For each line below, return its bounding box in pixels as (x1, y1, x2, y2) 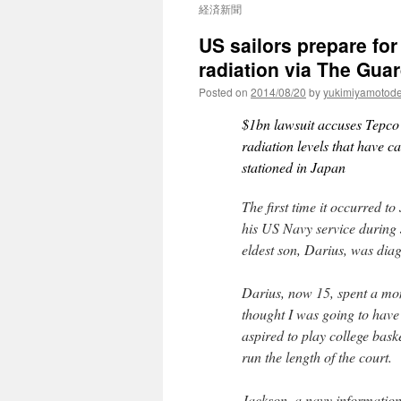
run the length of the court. (242, 347, 392, 366)
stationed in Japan (242, 158, 346, 176)
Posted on (199, 84, 248, 99)
